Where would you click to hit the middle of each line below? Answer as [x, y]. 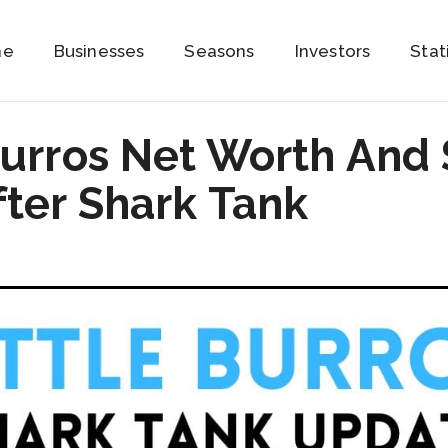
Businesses [99, 50]
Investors [332, 50]
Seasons [219, 50]
